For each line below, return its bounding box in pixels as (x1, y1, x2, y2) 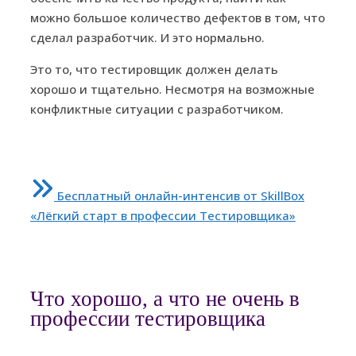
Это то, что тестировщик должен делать (30, 61, 278, 78)
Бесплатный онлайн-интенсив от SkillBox (57, 188, 304, 204)
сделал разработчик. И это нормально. (30, 29, 265, 46)
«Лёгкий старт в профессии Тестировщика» (30, 207, 296, 224)
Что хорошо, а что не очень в (30, 286, 300, 311)
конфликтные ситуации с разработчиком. (30, 101, 284, 118)
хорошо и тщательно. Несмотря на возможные (30, 81, 315, 98)
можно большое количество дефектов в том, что (30, 10, 325, 26)
